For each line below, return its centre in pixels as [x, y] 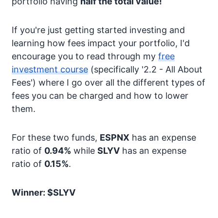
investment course [50, 69]
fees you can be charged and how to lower [100, 96]
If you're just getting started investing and [98, 30]
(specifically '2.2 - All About [145, 69]
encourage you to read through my [85, 56]
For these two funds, [56, 137]
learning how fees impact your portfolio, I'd [101, 43]
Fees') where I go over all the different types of [109, 82]
